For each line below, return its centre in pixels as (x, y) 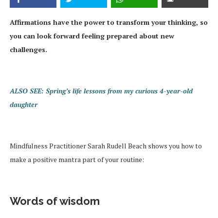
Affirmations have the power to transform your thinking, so (109, 22)
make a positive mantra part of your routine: (77, 160)
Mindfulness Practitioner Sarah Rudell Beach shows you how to (106, 146)
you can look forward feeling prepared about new (92, 36)
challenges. (28, 50)
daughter (24, 105)
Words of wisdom (55, 201)
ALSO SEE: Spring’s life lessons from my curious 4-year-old (101, 91)
